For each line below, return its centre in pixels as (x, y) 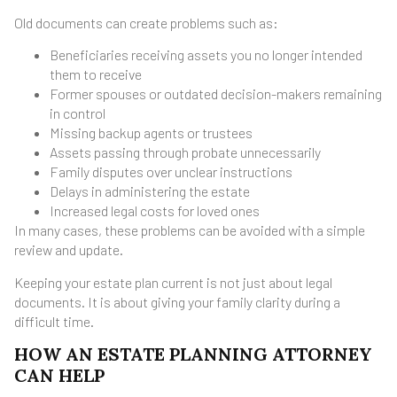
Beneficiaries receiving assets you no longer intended (206, 55)
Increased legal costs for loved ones (155, 211)
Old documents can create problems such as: (146, 22)
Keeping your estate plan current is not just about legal (173, 282)
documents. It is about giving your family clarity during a (177, 301)
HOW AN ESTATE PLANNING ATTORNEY (193, 354)
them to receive (96, 74)
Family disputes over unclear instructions (171, 172)
